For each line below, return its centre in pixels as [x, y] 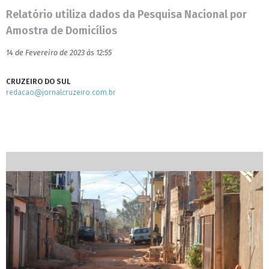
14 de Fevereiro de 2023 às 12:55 [59, 53]
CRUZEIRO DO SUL [38, 81]
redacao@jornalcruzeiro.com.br [61, 92]
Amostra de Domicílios [62, 31]
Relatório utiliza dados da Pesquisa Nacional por [126, 14]
